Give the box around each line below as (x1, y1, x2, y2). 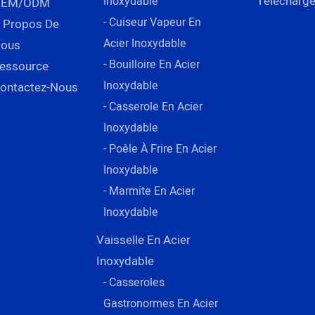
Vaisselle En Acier (96, 231, 191, 249)
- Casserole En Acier (103, 98, 202, 115)
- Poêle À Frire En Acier (103, 140, 217, 157)
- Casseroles (103, 274, 165, 291)
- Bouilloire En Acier (103, 56, 200, 73)
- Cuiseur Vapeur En (103, 13, 201, 31)
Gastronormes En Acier (103, 295, 218, 312)
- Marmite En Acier (103, 182, 195, 200)
